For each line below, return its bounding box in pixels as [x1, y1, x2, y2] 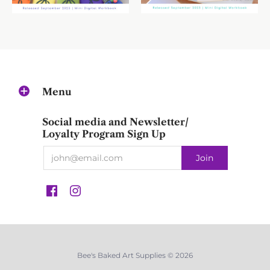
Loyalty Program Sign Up [42, 128, 166, 140]
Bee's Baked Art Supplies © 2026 [77, 251, 193, 260]
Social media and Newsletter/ [42, 116, 189, 128]
